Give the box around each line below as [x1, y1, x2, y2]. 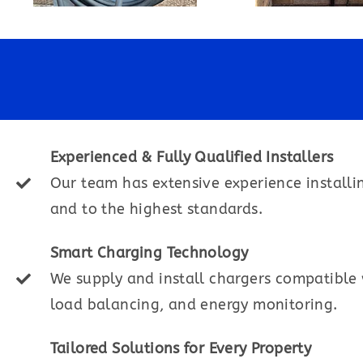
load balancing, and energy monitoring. [49, 296, 338, 314]
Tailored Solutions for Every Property [49, 340, 312, 357]
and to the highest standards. [49, 200, 263, 218]
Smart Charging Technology [49, 244, 249, 262]
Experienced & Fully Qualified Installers [49, 148, 334, 166]
